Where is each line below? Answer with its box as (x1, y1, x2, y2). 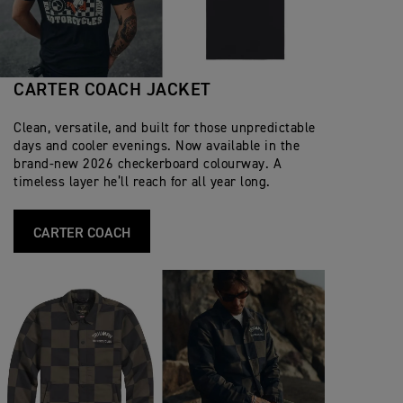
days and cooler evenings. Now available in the (13, 139, 300, 153)
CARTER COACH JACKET (13, 80, 211, 99)
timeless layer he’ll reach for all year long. (13, 175, 271, 189)
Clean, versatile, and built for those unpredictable (13, 121, 316, 135)
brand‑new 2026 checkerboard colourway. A (13, 157, 282, 171)
